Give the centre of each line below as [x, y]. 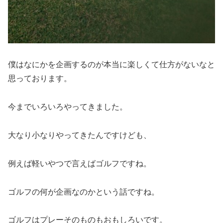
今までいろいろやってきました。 [68, 107]
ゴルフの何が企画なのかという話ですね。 [84, 191]
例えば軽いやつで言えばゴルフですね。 [80, 163]
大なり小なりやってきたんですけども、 [80, 135]
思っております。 [40, 78]
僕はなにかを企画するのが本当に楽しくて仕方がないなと [111, 64]
